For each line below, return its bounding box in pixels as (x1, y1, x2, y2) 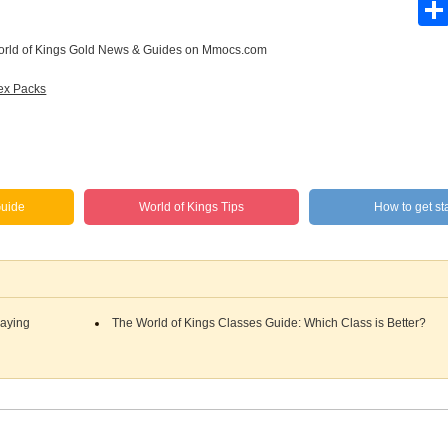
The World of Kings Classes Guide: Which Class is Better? (111, 316, 426, 330)
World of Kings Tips (138, 200, 244, 214)
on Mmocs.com (181, 43, 267, 57)
